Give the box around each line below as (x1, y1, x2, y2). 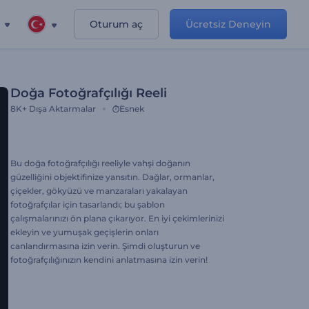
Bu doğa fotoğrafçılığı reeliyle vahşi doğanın (10, 158, 190, 168)
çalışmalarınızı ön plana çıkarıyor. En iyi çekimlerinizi (10, 213, 224, 223)
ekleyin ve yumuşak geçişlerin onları (10, 227, 159, 237)
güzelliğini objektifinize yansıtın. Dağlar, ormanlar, (10, 172, 215, 182)
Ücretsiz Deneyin (186, 18, 271, 30)
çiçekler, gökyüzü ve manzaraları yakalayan (10, 186, 188, 196)
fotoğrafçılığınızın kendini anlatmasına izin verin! (10, 255, 208, 265)
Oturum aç (90, 18, 143, 30)
